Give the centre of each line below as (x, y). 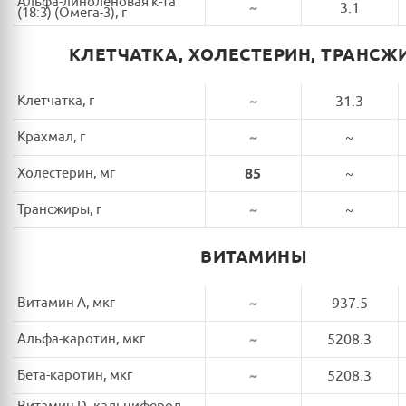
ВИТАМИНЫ (254, 257)
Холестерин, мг (66, 173)
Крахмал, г (51, 137)
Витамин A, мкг (66, 303)
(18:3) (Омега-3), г (72, 13)
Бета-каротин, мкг (75, 375)
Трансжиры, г (59, 209)
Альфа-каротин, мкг (81, 339)
